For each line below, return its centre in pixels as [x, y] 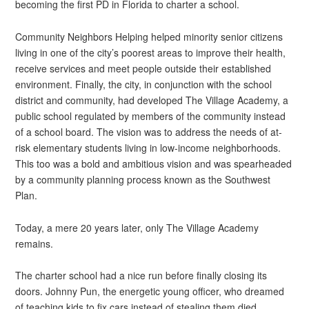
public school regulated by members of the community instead [151, 116]
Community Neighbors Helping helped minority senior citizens [149, 36]
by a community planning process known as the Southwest [143, 179]
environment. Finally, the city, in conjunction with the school [144, 84]
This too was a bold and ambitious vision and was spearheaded [154, 163]
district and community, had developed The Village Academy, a [152, 100]
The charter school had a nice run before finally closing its [141, 276]
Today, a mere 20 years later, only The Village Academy [137, 227]
